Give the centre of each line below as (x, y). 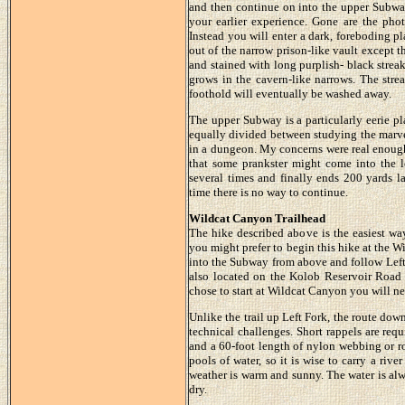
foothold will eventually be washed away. (290, 93)
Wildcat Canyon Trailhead (257, 218)
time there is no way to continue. (268, 192)
